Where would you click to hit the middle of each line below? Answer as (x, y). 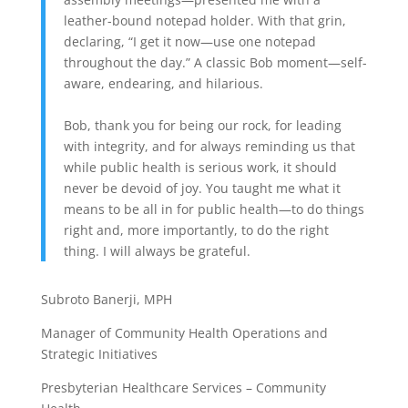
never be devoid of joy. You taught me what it (202, 188)
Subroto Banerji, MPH (106, 299)
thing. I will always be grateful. (157, 251)
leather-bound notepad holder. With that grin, (204, 20)
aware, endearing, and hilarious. (163, 83)
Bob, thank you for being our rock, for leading (202, 125)
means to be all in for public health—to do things (214, 209)
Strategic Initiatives (99, 354)
